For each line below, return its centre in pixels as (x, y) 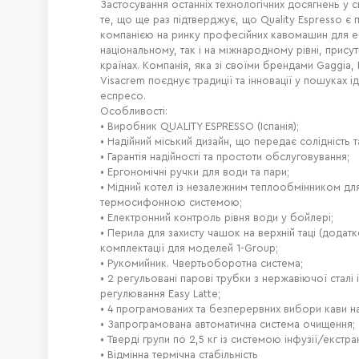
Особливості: (134, 111)
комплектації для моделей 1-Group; (189, 248)
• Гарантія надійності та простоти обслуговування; (225, 157)
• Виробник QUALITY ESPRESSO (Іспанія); (200, 126)
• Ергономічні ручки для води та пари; (195, 172)
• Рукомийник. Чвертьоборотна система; (202, 263)
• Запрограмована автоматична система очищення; (228, 324)
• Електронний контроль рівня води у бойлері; (217, 218)
